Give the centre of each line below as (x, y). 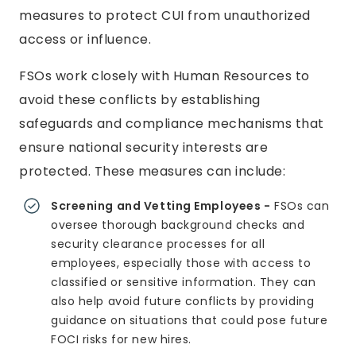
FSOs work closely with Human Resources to (164, 76)
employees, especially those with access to (181, 263)
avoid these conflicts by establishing (140, 100)
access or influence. (85, 39)
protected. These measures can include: (152, 171)
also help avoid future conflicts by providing (183, 301)
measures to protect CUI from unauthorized (165, 15)
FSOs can (300, 206)
